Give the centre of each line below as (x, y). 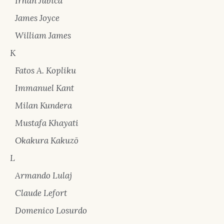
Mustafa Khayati (47, 123)
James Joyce (37, 18)
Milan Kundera (43, 105)
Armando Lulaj (43, 175)
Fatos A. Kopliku (45, 70)
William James (43, 35)
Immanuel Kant (44, 88)
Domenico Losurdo (51, 210)
